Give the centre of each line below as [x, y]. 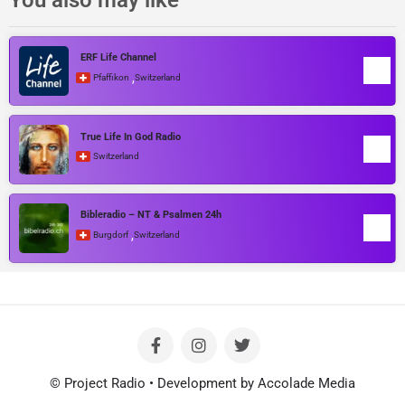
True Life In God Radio [131, 137]
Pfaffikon [111, 77]
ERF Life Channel [118, 57]
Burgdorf [111, 235]
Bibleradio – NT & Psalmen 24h [151, 215]
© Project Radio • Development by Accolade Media [202, 383]
